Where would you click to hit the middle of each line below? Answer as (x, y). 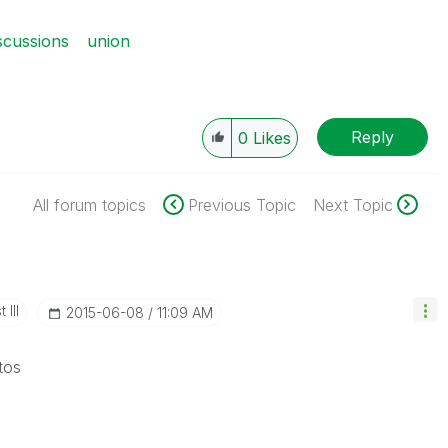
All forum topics (89, 205)
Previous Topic (241, 205)
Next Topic (352, 205)
